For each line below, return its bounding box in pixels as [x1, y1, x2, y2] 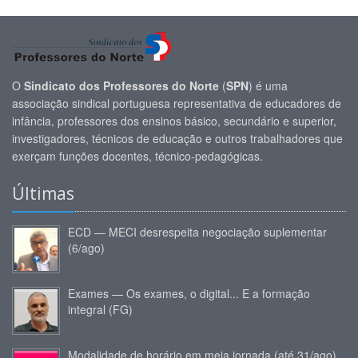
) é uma [249, 78, 288, 94]
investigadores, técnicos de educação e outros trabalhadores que [12, 130, 343, 147]
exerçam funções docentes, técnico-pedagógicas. [12, 148, 263, 165]
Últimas [12, 182, 74, 205]
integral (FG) [68, 301, 133, 318]
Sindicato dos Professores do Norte [24, 78, 219, 94]
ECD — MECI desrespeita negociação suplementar [68, 224, 327, 241]
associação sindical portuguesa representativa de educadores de [12, 95, 341, 112]
